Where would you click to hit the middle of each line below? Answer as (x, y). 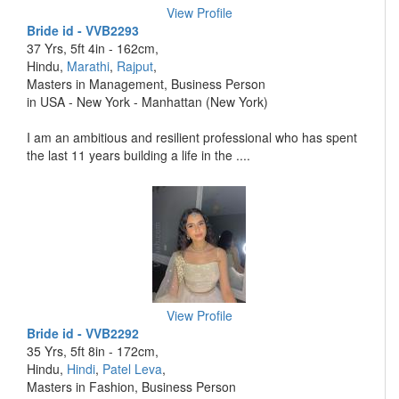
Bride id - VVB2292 (83, 333)
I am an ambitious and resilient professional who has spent (192, 137)
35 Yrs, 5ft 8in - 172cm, (93, 351)
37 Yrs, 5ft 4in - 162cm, (93, 48)
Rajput (135, 66)
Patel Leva (132, 369)
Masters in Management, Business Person (146, 84)
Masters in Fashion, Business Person (131, 387)
